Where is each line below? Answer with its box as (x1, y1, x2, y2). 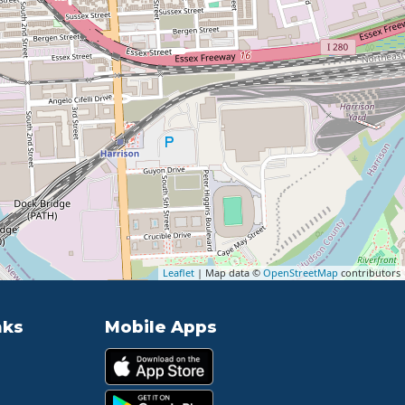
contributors (338, 266, 400, 280)
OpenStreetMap (263, 266, 338, 280)
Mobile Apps (104, 317, 217, 338)
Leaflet (163, 266, 194, 280)
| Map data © (194, 266, 263, 280)
